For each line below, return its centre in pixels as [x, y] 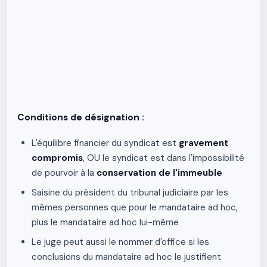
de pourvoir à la [64, 173]
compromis [57, 158]
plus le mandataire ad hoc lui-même [105, 222]
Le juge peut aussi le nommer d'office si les [120, 242]
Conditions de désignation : [81, 117]
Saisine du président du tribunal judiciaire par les [130, 193]
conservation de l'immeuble [159, 173]
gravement [204, 143]
